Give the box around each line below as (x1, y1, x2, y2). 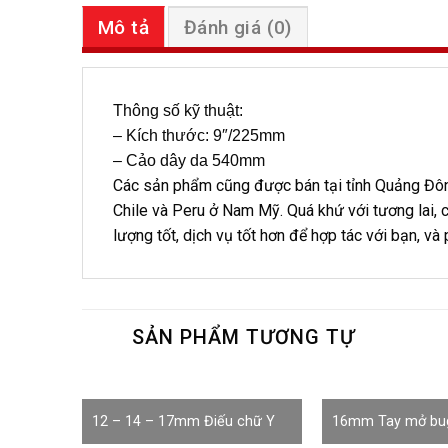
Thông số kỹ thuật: (113, 101, 243, 119)
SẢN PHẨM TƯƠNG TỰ (132, 324, 355, 349)
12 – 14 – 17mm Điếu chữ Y (91, 413, 275, 431)
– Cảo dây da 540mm (113, 151, 265, 169)
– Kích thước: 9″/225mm (113, 126, 289, 144)
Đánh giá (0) (184, 15, 292, 39)
